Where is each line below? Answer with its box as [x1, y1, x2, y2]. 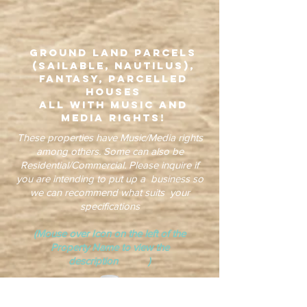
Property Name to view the [50, 241, 169, 253]
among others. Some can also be [36, 145, 184, 157]
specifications [79, 200, 140, 212]
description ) [69, 255, 151, 267]
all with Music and [38, 98, 188, 111]
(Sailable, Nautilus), [32, 59, 195, 72]
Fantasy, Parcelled [38, 72, 188, 85]
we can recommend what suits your [29, 186, 190, 198]
